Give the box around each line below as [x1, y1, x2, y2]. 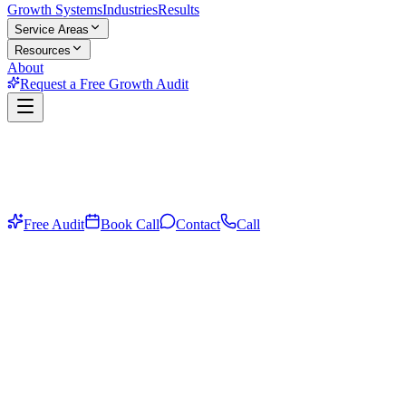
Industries [102, 2, 158, 17]
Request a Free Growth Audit [20, 76, 188, 92]
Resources [14, 43, 71, 57]
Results [158, 2, 199, 17]
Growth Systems [7, 2, 102, 17]
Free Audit [24, 217, 84, 232]
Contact [176, 217, 220, 232]
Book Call [101, 217, 159, 232]
